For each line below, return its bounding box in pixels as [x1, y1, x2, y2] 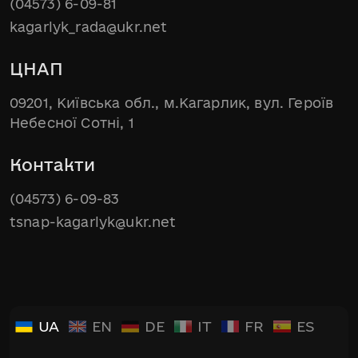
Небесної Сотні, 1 [10, 115, 134, 130]
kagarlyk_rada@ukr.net [10, 19, 168, 34]
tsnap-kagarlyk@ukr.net [10, 214, 177, 229]
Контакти [10, 155, 95, 174]
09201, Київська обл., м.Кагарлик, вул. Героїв [10, 95, 334, 110]
